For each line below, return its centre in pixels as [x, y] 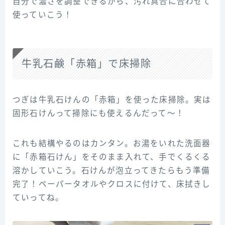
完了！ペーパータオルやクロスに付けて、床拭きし [112, 184]
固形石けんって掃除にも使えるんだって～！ [98, 113]
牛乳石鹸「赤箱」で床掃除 [86, 64]
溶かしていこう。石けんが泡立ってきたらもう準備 [111, 170]
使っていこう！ [43, 15]
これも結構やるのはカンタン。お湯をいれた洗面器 [112, 143]
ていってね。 [38, 197]
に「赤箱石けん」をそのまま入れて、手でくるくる [112, 157]
